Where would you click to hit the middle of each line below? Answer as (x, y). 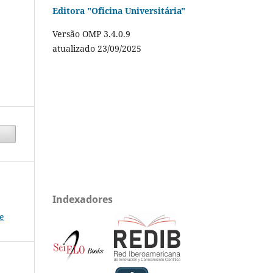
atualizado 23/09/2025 (97, 49)
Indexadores (83, 200)
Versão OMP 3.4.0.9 (91, 34)
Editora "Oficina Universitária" (119, 11)
